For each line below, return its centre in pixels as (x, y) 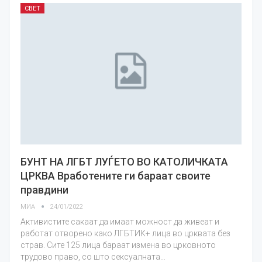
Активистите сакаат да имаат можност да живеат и (120, 221)
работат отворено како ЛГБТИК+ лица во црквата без (125, 233)
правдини (44, 189)
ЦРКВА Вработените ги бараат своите (116, 175)
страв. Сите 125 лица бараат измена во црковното (118, 245)
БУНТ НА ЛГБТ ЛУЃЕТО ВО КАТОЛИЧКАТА (124, 161)
